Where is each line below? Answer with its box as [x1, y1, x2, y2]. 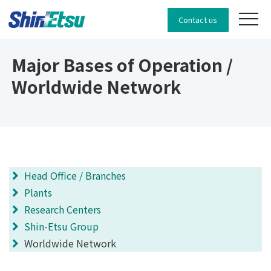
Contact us [178, 13, 218, 25]
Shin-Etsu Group [24, 219, 99, 233]
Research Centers [24, 202, 101, 217]
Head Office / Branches [24, 168, 126, 183]
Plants [24, 185, 52, 200]
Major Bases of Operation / [11, 52, 233, 77]
